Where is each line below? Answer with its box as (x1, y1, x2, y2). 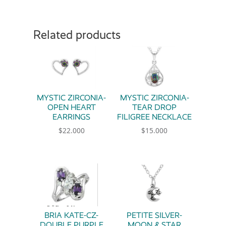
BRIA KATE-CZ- (44, 210, 99, 220)
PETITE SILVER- (127, 210, 183, 220)
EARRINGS (52, 112, 91, 122)
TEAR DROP (132, 102, 177, 112)
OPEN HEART (47, 102, 96, 112)
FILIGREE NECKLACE (117, 112, 192, 122)
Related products (33, 28, 121, 42)
